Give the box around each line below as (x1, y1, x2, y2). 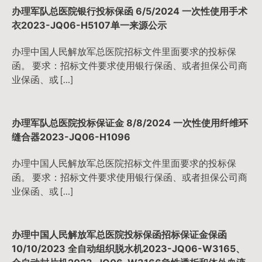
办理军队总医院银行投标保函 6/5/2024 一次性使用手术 (12, 5, 247, 18)
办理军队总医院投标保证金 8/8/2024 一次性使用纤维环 (12, 116, 248, 129)
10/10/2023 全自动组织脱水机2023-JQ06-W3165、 (12, 242, 245, 254)
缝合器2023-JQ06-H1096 (12, 130, 130, 143)
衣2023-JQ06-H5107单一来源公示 (12, 19, 167, 32)
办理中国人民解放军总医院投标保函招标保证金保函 (12, 228, 227, 240)
